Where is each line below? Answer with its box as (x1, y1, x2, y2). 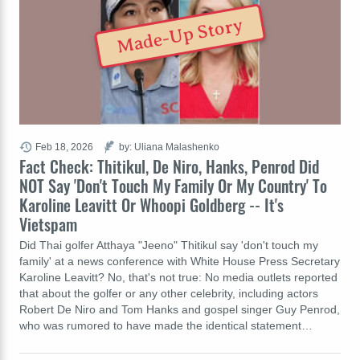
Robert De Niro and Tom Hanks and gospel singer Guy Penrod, (19, 302, 340, 316)
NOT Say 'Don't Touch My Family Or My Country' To (19, 173, 327, 198)
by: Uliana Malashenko (119, 141, 219, 152)
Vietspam (19, 211, 77, 236)
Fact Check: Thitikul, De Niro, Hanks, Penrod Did (19, 153, 319, 178)
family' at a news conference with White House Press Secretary (19, 254, 340, 268)
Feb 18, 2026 (35, 141, 93, 152)
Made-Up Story (115, 14, 245, 58)
